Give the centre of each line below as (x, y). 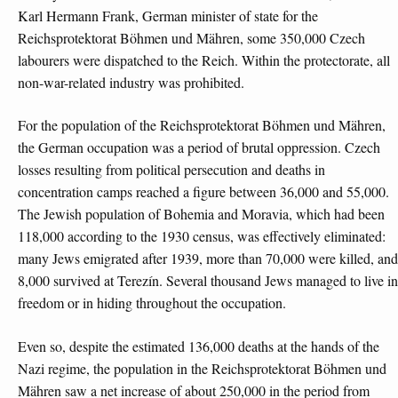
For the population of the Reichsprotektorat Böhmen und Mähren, (202, 125)
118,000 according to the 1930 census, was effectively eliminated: (202, 236)
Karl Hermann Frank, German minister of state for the (168, 15)
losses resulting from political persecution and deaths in (171, 170)
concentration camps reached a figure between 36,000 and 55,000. (203, 192)
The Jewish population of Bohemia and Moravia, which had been (201, 214)
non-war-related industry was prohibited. (131, 82)
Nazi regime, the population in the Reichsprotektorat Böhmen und (202, 369)
